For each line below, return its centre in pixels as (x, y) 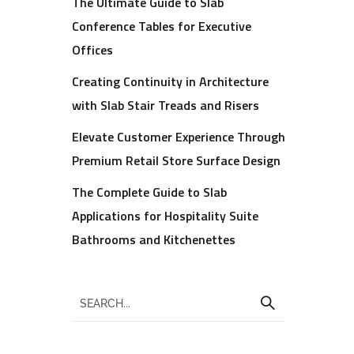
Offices (92, 50)
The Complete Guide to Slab (149, 192)
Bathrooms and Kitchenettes (154, 239)
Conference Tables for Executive (162, 26)
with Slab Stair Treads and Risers (166, 105)
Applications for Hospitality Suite (165, 216)
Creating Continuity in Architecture (170, 81)
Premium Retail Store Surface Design (176, 160)
